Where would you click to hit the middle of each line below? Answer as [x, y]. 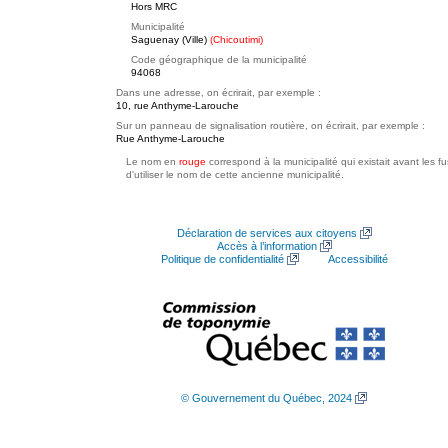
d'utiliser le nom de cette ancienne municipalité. [235, 174]
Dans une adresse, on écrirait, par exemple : [218, 92]
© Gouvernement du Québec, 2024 [266, 398]
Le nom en [152, 161]
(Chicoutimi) [236, 39]
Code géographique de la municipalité [219, 59]
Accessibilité [357, 259]
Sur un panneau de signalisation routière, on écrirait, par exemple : [270, 125]
